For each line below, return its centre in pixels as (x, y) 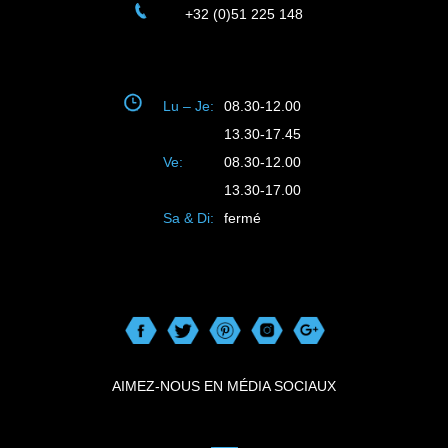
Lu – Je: (188, 106)
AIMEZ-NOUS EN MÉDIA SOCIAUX (224, 386)
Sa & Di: (188, 218)
